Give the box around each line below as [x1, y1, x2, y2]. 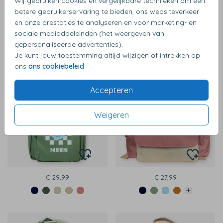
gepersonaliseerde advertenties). [14, 39, 123, 49]
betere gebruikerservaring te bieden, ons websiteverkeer [14, 6, 199, 16]
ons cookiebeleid [28, 61, 84, 71]
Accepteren [90, 85, 133, 95]
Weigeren [94, 110, 129, 120]
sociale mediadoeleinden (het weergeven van [14, 28, 164, 38]
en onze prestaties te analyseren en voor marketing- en [14, 17, 197, 27]
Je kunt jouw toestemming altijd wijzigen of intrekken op [14, 50, 200, 60]
